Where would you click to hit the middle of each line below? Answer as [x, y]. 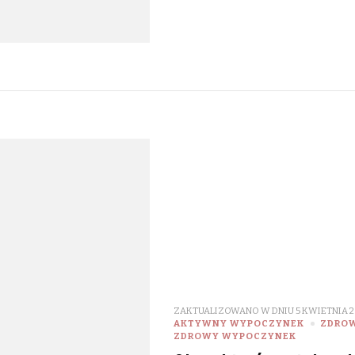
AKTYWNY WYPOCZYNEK [239, 324]
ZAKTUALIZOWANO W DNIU [234, 311]
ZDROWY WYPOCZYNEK [235, 336]
